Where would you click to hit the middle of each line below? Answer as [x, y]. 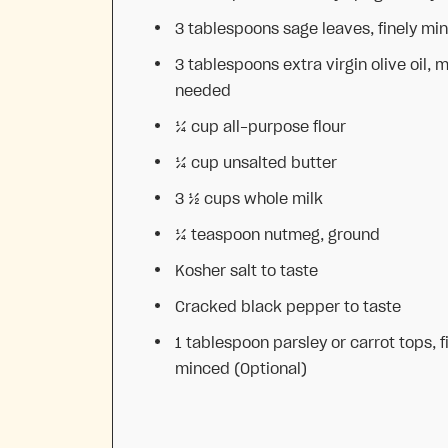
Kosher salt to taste [246, 271]
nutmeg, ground [320, 235]
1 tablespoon [222, 343]
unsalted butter [278, 163]
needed [203, 91]
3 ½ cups [207, 199]
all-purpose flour [282, 127]
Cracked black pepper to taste [288, 307]
